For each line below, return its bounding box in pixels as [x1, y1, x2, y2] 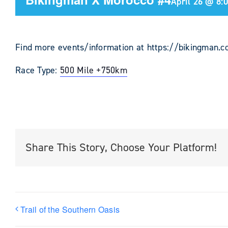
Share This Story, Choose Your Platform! [25, 139, 217, 155]
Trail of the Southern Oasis [20, 203, 120, 215]
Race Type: [15, 64, 60, 76]
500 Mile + [60, 64, 101, 76]
